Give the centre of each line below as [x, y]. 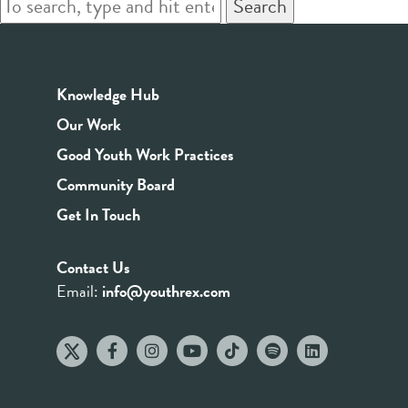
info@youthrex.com [166, 291]
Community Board [116, 184]
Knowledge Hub [108, 94]
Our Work [89, 124]
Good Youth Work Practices [145, 154]
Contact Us [93, 267]
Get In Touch [98, 214]
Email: [79, 291]
